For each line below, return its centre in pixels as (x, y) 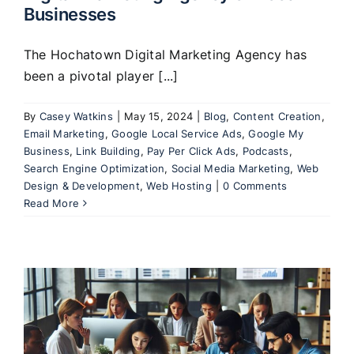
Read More (52, 203)
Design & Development (82, 185)
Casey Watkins (76, 116)
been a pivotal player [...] (101, 75)
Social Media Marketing (231, 168)
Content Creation (277, 116)
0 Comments (255, 185)
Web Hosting (179, 185)
